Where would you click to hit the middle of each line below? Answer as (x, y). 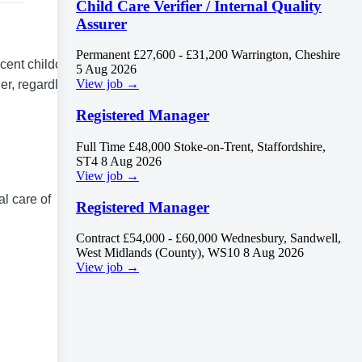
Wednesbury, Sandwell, (281, 238)
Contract (98, 238)
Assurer (101, 23)
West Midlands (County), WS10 (158, 253)
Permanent (103, 55)
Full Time (101, 146)
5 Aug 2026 (106, 69)
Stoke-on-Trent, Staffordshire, (250, 146)
